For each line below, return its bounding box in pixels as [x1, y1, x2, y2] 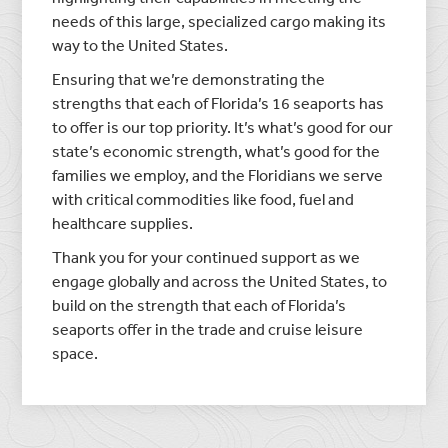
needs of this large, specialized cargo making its [52, 10, 387, 31]
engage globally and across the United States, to [52, 270, 388, 291]
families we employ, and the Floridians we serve [52, 164, 384, 185]
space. [52, 342, 99, 363]
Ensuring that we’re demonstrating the [52, 68, 326, 89]
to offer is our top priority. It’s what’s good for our [52, 116, 394, 137]
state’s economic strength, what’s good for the [52, 140, 381, 161]
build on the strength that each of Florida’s [52, 294, 347, 315]
